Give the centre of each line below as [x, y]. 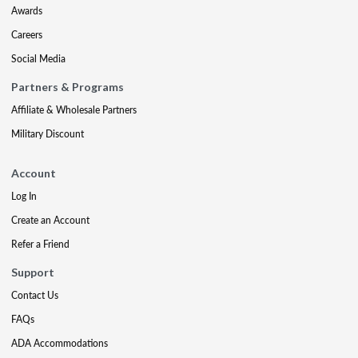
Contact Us [35, 296]
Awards [27, 11]
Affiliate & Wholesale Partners [74, 110]
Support [33, 272]
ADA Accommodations [60, 344]
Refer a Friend [40, 245]
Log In [24, 197]
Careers [27, 35]
